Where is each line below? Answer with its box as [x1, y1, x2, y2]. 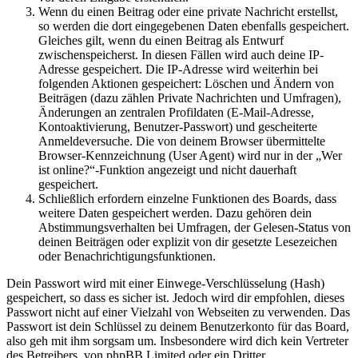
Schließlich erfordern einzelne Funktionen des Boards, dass [38, 192, 336, 205]
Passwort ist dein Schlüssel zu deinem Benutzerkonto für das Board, [6, 320, 349, 333]
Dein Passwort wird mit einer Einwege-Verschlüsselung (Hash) [6, 276, 324, 290]
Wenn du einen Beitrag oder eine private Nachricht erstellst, [38, 5, 338, 18]
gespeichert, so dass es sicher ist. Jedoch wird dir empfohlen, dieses [6, 291, 344, 304]
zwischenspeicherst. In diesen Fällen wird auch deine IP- [38, 48, 324, 62]
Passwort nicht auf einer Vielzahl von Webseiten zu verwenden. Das [6, 305, 350, 319]
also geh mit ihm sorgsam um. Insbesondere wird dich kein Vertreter [6, 334, 348, 348]
